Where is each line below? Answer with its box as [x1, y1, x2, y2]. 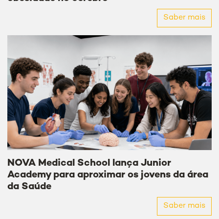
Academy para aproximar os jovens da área [7, 170, 208, 180]
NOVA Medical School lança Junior [7, 158, 171, 169]
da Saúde [7, 181, 51, 192]
